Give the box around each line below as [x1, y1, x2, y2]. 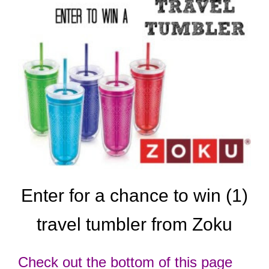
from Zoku [147, 214, 232, 234]
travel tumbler [37, 214, 147, 234]
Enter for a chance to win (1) [21, 185, 248, 205]
